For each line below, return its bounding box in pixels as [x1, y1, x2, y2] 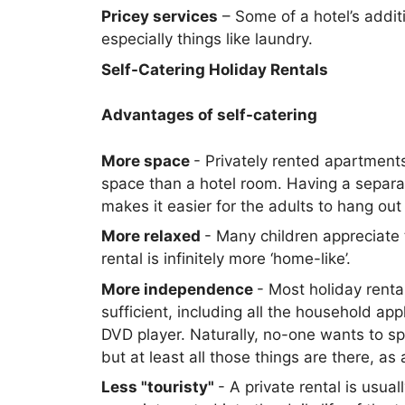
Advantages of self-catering [101, 106, 317, 124]
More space [101, 151, 193, 170]
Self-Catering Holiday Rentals [101, 60, 328, 79]
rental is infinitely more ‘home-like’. [101, 250, 351, 268]
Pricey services [101, 7, 218, 25]
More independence [101, 279, 257, 298]
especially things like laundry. [101, 30, 313, 48]
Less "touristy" [101, 378, 218, 396]
